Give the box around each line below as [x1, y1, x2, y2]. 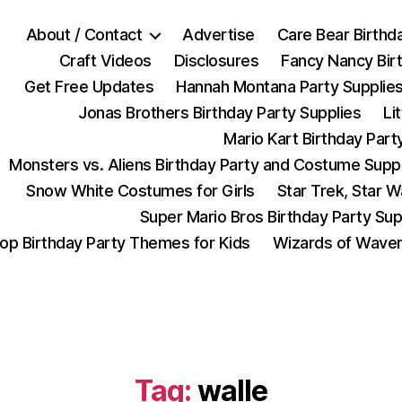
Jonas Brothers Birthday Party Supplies [78, 103, 362, 122]
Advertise [182, 25, 255, 44]
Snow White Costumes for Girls [26, 181, 255, 200]
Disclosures [173, 51, 259, 70]
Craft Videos [58, 51, 152, 70]
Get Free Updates [24, 77, 154, 96]
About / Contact [25, 25, 143, 44]
